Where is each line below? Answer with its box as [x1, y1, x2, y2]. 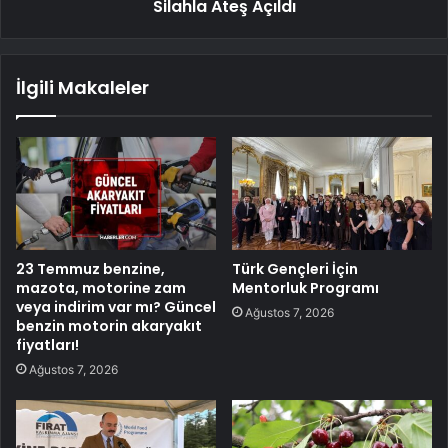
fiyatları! [16, 334, 79, 355]
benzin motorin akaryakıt [16, 315, 202, 336]
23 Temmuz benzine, [16, 258, 165, 279]
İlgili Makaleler [16, 74, 149, 100]
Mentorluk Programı [232, 277, 379, 298]
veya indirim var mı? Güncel [16, 296, 216, 317]
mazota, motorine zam [16, 277, 186, 298]
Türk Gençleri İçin [232, 258, 358, 279]
